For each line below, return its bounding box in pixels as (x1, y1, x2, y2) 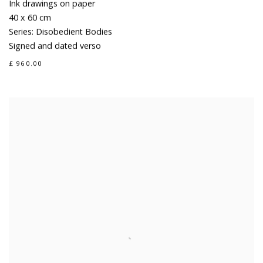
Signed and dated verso (9, 40, 101, 52)
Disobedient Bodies (33, 26, 112, 38)
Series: (9, 26, 33, 38)
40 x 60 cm (9, 12, 51, 23)
